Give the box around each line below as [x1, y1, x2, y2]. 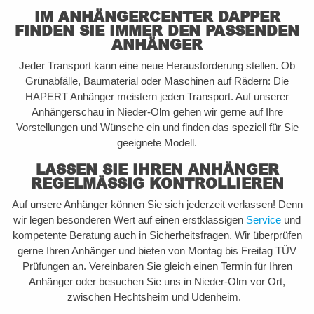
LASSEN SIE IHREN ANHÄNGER [35, 161, 279, 177]
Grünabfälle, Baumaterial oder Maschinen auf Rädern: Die [25, 75, 289, 87]
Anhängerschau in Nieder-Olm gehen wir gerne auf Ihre [31, 106, 283, 118]
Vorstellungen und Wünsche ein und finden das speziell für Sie [15, 121, 299, 133]
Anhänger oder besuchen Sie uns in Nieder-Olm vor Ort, [29, 275, 285, 287]
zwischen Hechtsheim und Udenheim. [67, 291, 247, 303]
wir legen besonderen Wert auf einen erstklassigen [13, 214, 246, 226]
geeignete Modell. [117, 137, 197, 149]
